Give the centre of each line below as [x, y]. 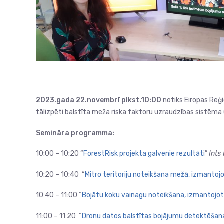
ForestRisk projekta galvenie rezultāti [144, 154]
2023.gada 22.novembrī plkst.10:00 [99, 100]
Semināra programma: [75, 133]
